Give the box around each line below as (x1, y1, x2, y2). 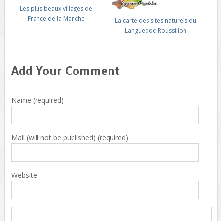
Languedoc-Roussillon (125, 26, 187, 35)
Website (11, 170, 37, 180)
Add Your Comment (11, 62, 119, 78)
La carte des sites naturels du (115, 16, 197, 25)
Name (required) (11, 95, 64, 105)
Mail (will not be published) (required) (11, 132, 128, 142)
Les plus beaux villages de (20, 4, 93, 13)
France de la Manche (27, 14, 85, 23)
